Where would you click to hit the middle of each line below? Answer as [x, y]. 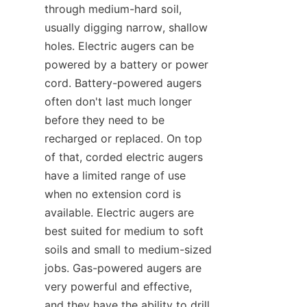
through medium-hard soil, [113, 9]
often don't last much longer [118, 102]
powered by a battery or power [126, 65]
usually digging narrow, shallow [126, 28]
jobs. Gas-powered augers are [123, 268]
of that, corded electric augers [124, 157]
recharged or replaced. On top [123, 139]
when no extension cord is [113, 194]
